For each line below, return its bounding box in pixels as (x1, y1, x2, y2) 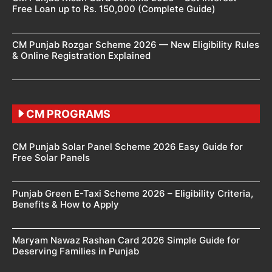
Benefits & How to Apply (12, 198, 119, 210)
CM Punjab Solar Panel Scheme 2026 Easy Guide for (12, 140, 243, 152)
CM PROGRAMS (26, 107, 110, 120)
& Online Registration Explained (12, 49, 151, 61)
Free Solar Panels (12, 151, 90, 163)
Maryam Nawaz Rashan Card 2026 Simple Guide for (12, 234, 240, 246)
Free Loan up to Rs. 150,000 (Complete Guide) (12, 2, 216, 15)
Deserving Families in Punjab (12, 245, 139, 257)
